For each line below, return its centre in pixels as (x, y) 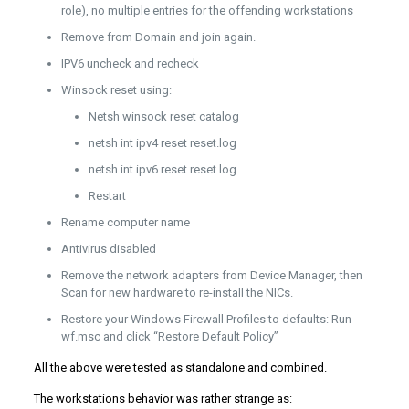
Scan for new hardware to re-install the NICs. (177, 293)
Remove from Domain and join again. (158, 37)
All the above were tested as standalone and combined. (180, 368)
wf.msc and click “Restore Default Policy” (169, 337)
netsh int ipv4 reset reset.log (162, 143)
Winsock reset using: (116, 90)
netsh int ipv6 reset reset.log (162, 170)
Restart (107, 196)
